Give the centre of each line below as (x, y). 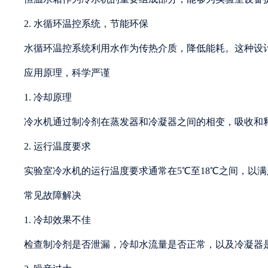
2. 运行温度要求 (57, 146)
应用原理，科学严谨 (67, 72)
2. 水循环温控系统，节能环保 (86, 23)
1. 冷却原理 (48, 97)
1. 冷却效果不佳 (57, 220)
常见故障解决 (53, 195)
